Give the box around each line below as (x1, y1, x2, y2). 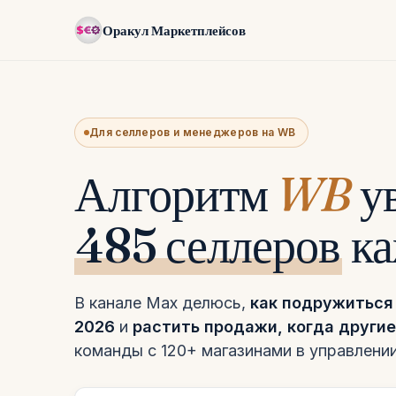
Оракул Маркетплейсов (103, 21, 246, 39)
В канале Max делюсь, (74, 293, 250, 312)
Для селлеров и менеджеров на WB (89, 126, 296, 139)
